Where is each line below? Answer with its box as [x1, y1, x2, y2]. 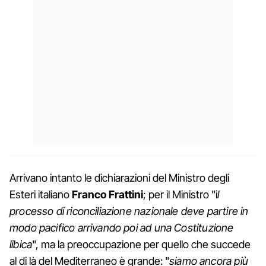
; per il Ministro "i [143, 188, 217, 201]
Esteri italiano [9, 188, 72, 201]
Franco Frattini [72, 188, 143, 201]
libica [9, 237, 33, 251]
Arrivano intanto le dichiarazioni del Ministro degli [9, 171, 229, 184]
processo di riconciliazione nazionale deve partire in [9, 204, 249, 217]
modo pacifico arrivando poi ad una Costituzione [9, 221, 234, 234]
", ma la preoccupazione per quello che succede [32, 237, 251, 251]
